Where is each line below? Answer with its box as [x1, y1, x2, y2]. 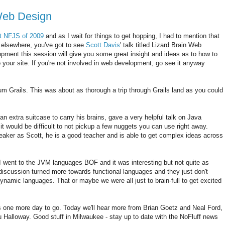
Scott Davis [86, 41, 120, 49]
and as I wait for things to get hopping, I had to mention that [44, 32, 219, 40]
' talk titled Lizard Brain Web [120, 41, 201, 49]
